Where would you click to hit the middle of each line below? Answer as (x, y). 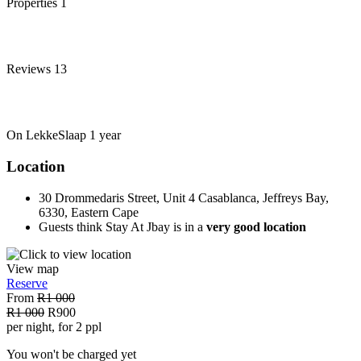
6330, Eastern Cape (89, 212)
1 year (105, 135)
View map (33, 268)
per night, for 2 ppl (54, 326)
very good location (256, 226)
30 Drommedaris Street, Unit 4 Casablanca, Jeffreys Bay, (184, 197)
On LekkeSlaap (48, 135)
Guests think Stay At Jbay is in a (122, 226)
